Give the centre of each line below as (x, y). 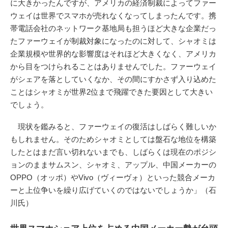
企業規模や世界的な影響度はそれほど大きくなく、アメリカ (113, 53)
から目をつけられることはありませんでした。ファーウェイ (113, 66)
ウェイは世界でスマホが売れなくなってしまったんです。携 (113, 15)
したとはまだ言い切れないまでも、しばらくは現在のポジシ (113, 152)
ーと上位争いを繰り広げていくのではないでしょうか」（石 (113, 190)
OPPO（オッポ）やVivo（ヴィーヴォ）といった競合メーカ (113, 177)
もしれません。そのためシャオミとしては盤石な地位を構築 (113, 139)
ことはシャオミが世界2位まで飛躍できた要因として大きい (111, 92)
